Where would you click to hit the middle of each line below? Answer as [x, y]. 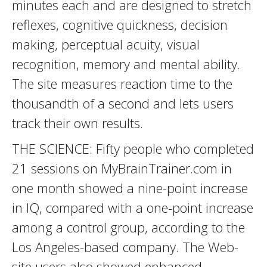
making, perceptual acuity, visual [106, 44]
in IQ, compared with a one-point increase [133, 207]
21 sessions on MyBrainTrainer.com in [122, 168]
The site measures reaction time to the [122, 83]
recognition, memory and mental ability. [126, 64]
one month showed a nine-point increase [130, 188]
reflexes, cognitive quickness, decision [120, 24]
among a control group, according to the [128, 227]
